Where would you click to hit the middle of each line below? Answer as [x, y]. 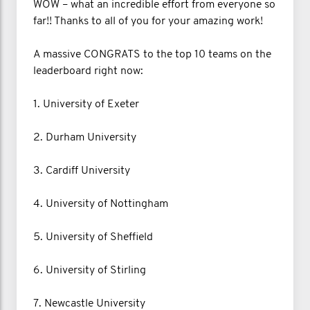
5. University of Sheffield [93, 238]
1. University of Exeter [86, 105]
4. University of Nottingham [101, 204]
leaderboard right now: [88, 72]
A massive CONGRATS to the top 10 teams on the [152, 55]
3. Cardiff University [82, 171]
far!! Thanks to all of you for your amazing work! [148, 22]
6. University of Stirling [90, 271]
